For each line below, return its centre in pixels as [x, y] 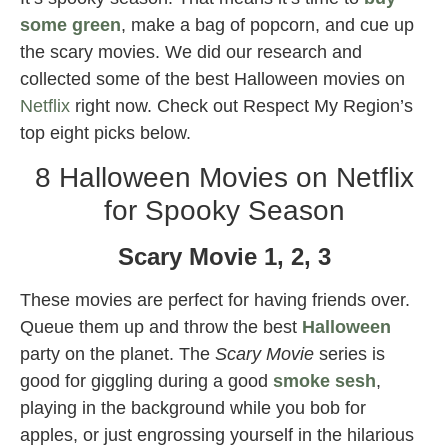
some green [70, 24]
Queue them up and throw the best [158, 327]
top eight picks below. [105, 132]
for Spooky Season [224, 211]
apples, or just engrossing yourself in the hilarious [217, 435]
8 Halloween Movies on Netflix [224, 178]
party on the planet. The [117, 354]
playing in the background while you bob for [193, 408]
